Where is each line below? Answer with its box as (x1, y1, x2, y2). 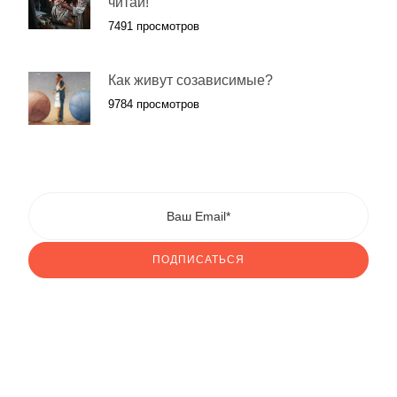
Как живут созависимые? (108, 73, 273, 88)
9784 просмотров (108, 97, 199, 111)
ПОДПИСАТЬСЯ (152, 253, 245, 266)
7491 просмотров (108, 19, 199, 33)
